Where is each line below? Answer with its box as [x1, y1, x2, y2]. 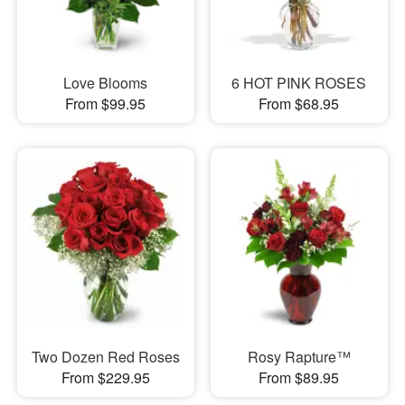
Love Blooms [63, 71, 148, 93]
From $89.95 [259, 367, 340, 389]
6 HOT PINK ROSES [231, 71, 367, 93]
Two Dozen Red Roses [31, 346, 180, 368]
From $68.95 [259, 92, 340, 114]
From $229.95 [61, 367, 150, 389]
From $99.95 [65, 92, 146, 114]
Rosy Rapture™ [247, 346, 351, 368]
